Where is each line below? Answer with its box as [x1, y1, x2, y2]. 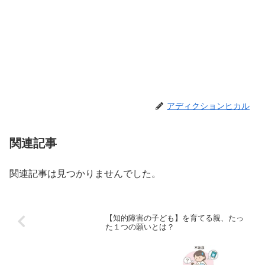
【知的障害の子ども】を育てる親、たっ [105, 211, 244, 223]
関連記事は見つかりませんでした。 [9, 166, 161, 180]
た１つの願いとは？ [105, 220, 174, 232]
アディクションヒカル [167, 99, 250, 112]
